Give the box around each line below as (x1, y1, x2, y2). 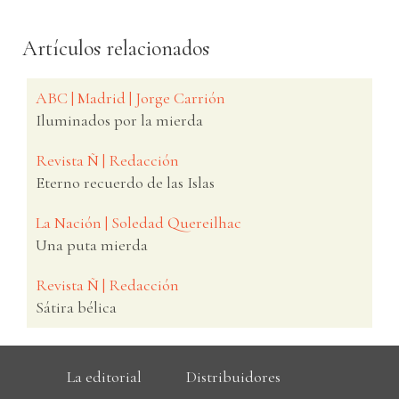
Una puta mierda (36, 234, 148, 255)
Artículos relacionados (22, 35, 209, 61)
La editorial (67, 366, 142, 387)
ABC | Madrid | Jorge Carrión (36, 87, 225, 108)
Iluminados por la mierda (36, 110, 203, 130)
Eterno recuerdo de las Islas (36, 172, 215, 192)
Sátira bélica (36, 297, 117, 317)
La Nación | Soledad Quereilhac (36, 212, 241, 232)
